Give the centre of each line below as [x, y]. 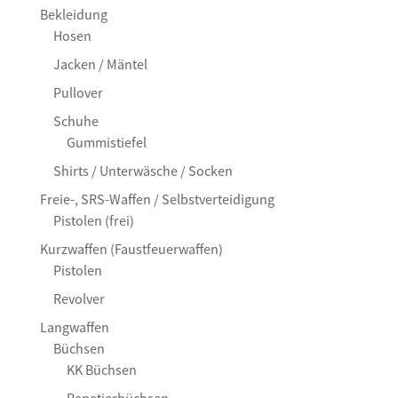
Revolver [79, 298]
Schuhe [76, 120]
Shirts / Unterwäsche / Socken [143, 170]
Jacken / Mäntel [100, 64]
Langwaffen [74, 326]
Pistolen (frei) [93, 220]
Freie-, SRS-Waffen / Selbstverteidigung [157, 199]
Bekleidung [73, 14]
